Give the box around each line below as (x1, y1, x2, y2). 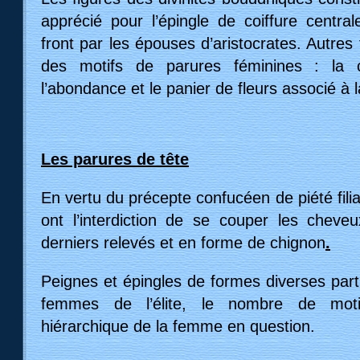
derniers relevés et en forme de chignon (41, 233, 325, 252)
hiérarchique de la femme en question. (41, 317, 315, 335)
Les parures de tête (41, 149, 189, 168)
